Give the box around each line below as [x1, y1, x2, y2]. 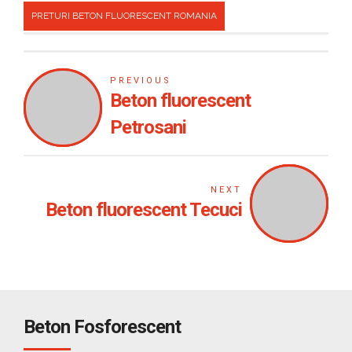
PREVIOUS [109, 75, 171, 86]
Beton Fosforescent [24, 316, 181, 338]
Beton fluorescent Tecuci [46, 199, 242, 221]
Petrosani [109, 116, 186, 138]
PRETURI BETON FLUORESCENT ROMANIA [31, 10, 217, 21]
